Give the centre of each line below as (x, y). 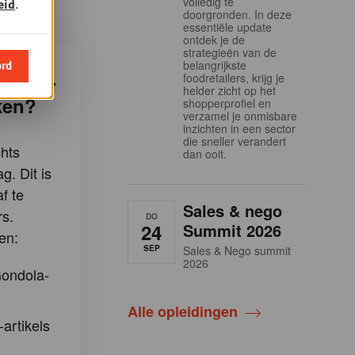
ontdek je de (214, 39)
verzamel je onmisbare (240, 115)
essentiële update (227, 27)
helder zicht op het (229, 90)
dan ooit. (205, 153)
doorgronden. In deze (237, 14)
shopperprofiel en (227, 103)
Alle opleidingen (183, 311)
